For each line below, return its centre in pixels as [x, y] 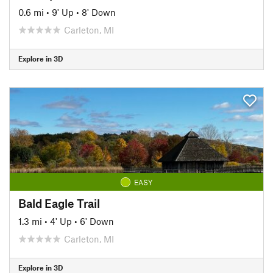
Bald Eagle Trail [59, 203]
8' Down [99, 12]
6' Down [97, 221]
